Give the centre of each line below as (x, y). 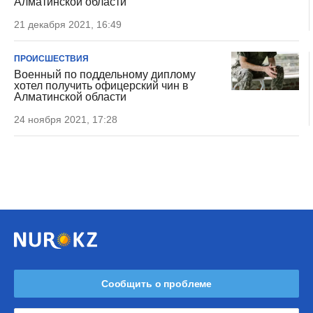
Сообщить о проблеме (156, 284)
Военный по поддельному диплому (105, 74)
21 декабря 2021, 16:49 (68, 24)
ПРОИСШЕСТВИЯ (51, 59)
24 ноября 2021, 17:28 (66, 119)
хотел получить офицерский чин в (101, 86)
